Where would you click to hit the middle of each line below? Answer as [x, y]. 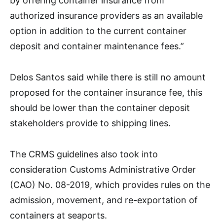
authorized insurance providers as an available [106, 16]
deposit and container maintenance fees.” [97, 46]
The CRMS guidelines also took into [84, 154]
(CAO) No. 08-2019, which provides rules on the [110, 185]
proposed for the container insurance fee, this [106, 93]
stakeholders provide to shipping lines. [90, 123]
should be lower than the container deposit [100, 108]
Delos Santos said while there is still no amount [108, 77]
